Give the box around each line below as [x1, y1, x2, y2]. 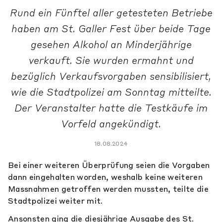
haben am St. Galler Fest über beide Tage [11, 22, 211, 35]
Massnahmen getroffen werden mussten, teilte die [8, 184, 209, 194]
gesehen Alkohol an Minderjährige [30, 38, 192, 51]
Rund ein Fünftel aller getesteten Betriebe [9, 6, 213, 19]
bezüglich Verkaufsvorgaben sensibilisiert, [11, 70, 211, 82]
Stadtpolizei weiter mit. [8, 196, 103, 206]
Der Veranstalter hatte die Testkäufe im [14, 102, 208, 114]
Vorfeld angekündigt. [61, 117, 161, 130]
